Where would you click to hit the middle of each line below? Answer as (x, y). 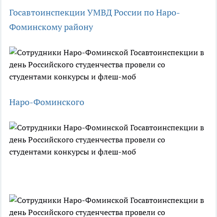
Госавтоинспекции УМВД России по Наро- (95, 12)
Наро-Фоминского (47, 102)
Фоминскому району (51, 27)
